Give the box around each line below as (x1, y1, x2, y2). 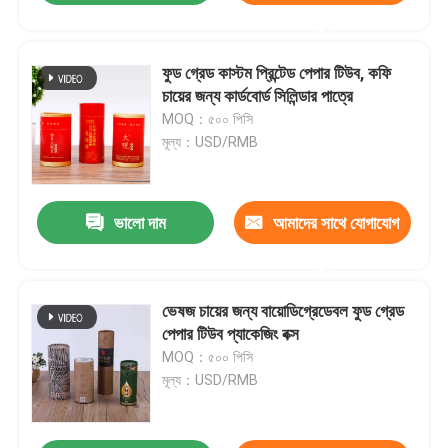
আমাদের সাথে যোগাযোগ (273, 213, 400, 234)
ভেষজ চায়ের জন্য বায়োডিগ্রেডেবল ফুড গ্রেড (162, 301, 405, 322)
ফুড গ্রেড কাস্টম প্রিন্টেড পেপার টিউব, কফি (162, 62, 392, 83)
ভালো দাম (113, 213, 166, 234)
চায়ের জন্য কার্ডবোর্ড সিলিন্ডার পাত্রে (162, 85, 354, 106)
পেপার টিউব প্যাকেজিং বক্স (162, 324, 300, 345)
